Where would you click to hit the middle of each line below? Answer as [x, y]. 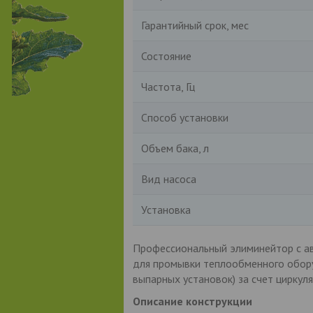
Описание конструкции [192, 301]
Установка [166, 209]
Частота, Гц [168, 86]
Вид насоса [168, 179]
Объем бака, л [175, 148]
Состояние [166, 56]
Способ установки [184, 117]
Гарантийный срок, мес [195, 25]
